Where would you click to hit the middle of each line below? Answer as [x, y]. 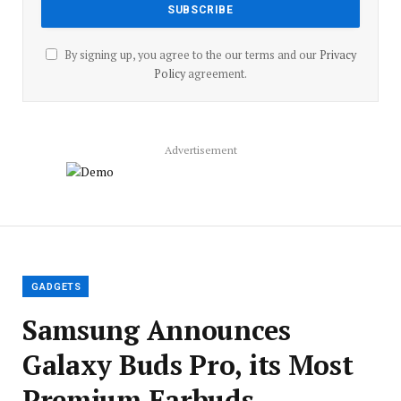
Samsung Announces [157, 330]
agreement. [216, 74]
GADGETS [57, 287]
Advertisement [200, 150]
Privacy [337, 55]
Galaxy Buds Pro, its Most [188, 365]
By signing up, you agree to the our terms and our [190, 55]
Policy [170, 74]
